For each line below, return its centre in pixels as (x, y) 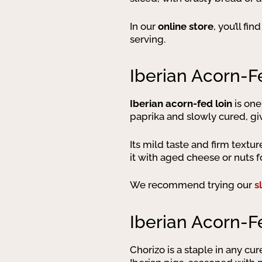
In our (144, 26)
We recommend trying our (192, 185)
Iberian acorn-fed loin (181, 104)
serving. (148, 39)
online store (186, 26)
